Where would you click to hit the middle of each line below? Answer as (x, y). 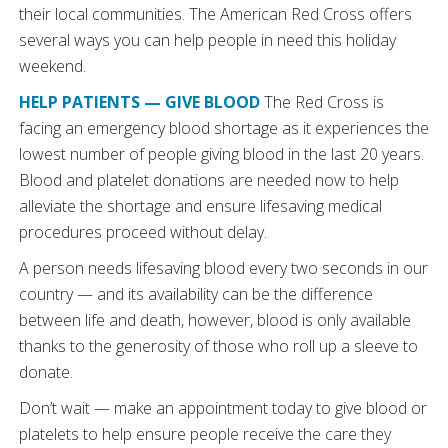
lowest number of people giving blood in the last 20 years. (221, 154)
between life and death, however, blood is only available (215, 320)
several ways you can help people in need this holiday (207, 40)
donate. (46, 372)
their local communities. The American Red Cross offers (215, 14)
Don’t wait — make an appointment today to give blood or (223, 408)
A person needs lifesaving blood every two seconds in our (223, 268)
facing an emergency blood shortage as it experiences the (224, 128)
